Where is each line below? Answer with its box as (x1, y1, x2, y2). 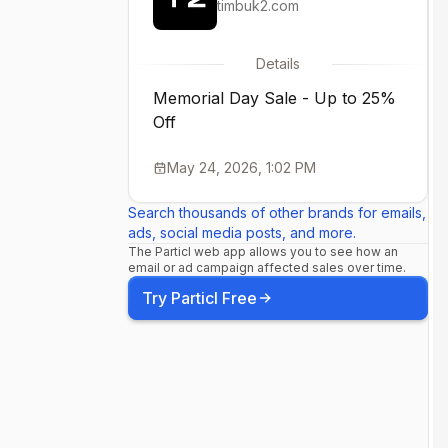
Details (256, 55, 300, 72)
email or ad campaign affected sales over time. (128, 260, 406, 275)
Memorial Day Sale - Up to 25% (153, 88, 396, 108)
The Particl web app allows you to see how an (128, 244, 398, 259)
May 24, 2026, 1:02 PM (167, 159, 316, 176)
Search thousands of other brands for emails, (128, 204, 426, 221)
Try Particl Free (142, 288, 257, 308)
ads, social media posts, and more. (128, 224, 356, 241)
